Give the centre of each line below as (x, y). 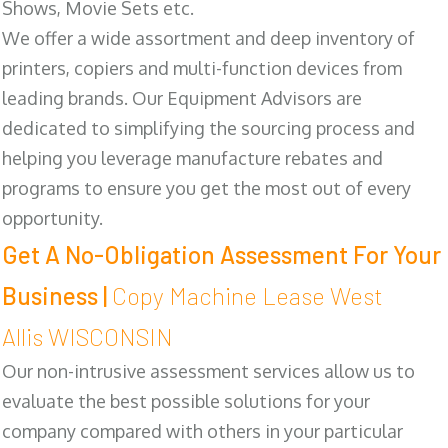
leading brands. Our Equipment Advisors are (182, 97)
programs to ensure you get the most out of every (206, 187)
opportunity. (52, 217)
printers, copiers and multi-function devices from (202, 67)
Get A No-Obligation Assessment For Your (221, 254)
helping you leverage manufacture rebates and (192, 157)
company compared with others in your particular (202, 430)
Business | (57, 295)
